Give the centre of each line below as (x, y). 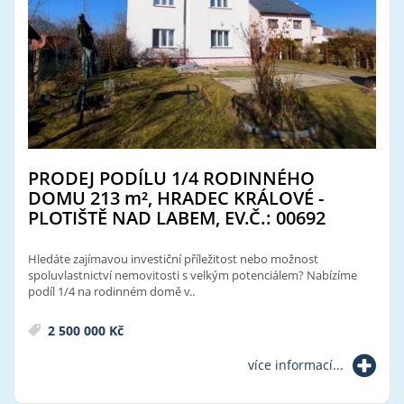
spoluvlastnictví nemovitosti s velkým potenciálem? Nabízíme (193, 275)
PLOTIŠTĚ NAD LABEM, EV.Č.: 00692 (177, 218)
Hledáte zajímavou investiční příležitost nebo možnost (173, 259)
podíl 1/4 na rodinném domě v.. (111, 292)
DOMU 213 (76, 198)
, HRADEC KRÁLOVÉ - (236, 198)
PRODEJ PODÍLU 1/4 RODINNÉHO (171, 179)
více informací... (296, 365)
